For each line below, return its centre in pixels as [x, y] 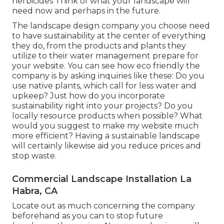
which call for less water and [139, 85]
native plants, [55, 85]
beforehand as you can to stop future [87, 215]
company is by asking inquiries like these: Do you [108, 75]
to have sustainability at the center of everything [109, 35]
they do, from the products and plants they [99, 45]
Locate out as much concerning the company [103, 205]
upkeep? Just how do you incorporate [88, 95]
